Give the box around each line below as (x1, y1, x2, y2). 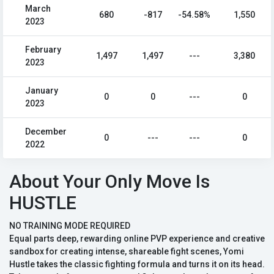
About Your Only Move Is (9, 171, 210, 193)
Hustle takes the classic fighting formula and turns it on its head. (9, 259, 265, 270)
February (25, 45, 61, 55)
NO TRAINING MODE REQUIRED (9, 221, 130, 231)
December (25, 127, 67, 137)
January (25, 86, 58, 96)
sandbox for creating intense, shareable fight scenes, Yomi (9, 246, 244, 257)
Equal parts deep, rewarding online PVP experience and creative (9, 234, 265, 244)
